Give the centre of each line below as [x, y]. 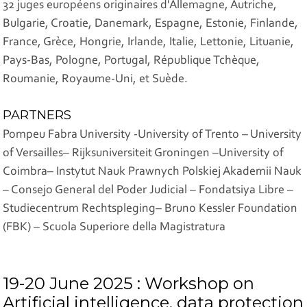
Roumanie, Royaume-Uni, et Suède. [96, 80]
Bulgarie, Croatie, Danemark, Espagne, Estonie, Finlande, [151, 24]
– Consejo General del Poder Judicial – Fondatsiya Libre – [148, 190]
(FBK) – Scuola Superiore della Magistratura [114, 227]
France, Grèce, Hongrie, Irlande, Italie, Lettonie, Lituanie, [149, 43]
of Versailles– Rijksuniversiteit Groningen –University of [144, 153]
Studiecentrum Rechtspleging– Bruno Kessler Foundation [150, 209]
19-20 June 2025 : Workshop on [129, 283]
